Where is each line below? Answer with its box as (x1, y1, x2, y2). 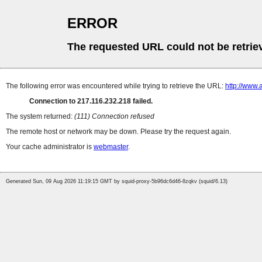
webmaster (94, 143, 128, 151)
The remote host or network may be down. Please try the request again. (6, 127, 231, 136)
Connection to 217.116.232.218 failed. (29, 97, 153, 106)
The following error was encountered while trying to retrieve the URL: (6, 82, 225, 91)
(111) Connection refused (74, 112, 154, 121)
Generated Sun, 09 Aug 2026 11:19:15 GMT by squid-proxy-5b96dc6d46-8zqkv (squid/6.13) (6, 178, 227, 185)
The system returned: (6, 112, 74, 121)
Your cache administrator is (6, 143, 94, 151)
